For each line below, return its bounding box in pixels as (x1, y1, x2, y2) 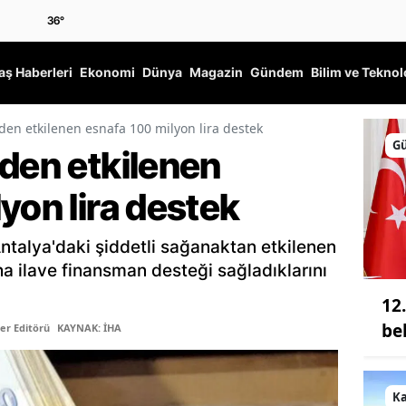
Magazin (189, 64, 243, 81)
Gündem (250, 64, 304, 81)
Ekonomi (80, 64, 135, 81)
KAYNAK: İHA (57, 321, 121, 335)
